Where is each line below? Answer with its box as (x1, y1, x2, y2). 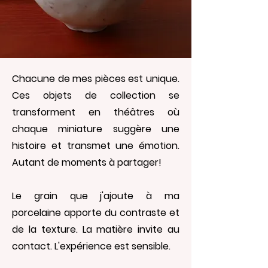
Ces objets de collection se (12, 88, 179, 102)
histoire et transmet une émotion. (12, 138, 179, 153)
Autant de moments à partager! (12, 155, 164, 169)
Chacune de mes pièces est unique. (12, 71, 179, 86)
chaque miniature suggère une (12, 121, 179, 136)
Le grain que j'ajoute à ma (12, 188, 179, 203)
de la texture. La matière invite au (12, 222, 179, 236)
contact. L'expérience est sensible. (12, 239, 170, 253)
